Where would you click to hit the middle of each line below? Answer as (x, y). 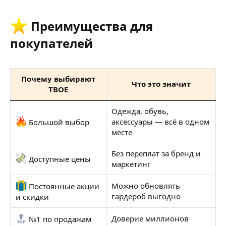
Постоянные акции (63, 186)
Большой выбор (58, 122)
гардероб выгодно (146, 196)
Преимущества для (91, 26)
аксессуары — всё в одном (160, 121)
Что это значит (161, 83)
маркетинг (131, 164)
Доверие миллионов (150, 218)
